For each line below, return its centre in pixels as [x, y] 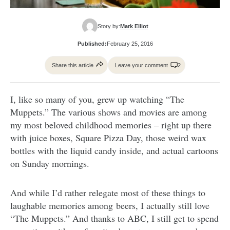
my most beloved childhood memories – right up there [111, 125]
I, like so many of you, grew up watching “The [97, 99]
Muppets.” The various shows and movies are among [109, 112]
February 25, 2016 [130, 44]
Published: [92, 44]
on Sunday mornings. [50, 164]
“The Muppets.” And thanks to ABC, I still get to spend [114, 218]
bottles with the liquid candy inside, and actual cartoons [114, 151]
